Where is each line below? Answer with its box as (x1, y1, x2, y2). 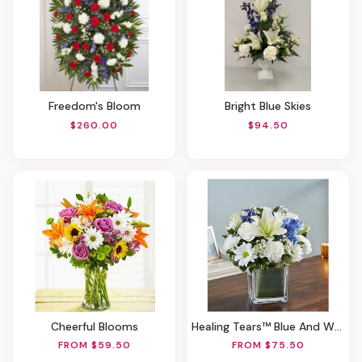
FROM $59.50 (57, 339, 131, 352)
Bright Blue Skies (231, 99, 311, 114)
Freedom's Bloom (53, 99, 141, 114)
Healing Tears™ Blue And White (199, 318, 335, 334)
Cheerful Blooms (58, 318, 138, 334)
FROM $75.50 (231, 339, 305, 352)
